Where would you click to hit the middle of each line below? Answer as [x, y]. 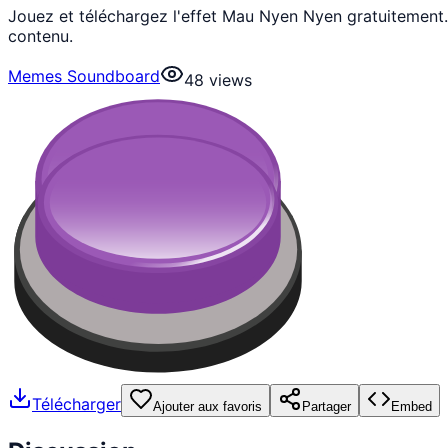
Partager [326, 406]
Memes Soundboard [84, 75]
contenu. [40, 35]
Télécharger [76, 404]
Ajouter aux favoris [207, 406]
